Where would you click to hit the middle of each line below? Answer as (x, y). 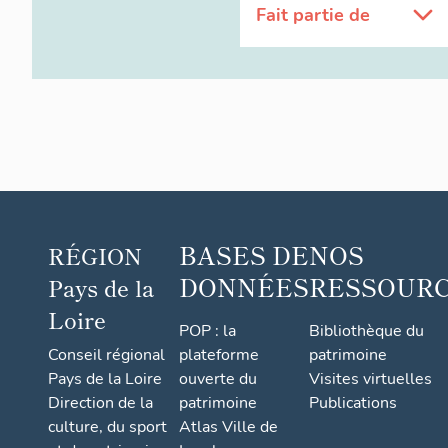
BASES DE (244, 255)
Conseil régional (106, 355)
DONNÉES (244, 287)
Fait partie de (313, 15)
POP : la (207, 331)
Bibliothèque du (366, 331)
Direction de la (100, 403)
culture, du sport (107, 427)
